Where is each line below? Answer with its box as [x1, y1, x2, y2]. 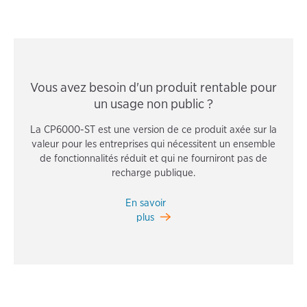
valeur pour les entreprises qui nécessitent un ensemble [32, 138, 275, 151]
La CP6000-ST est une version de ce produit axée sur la [30, 123, 277, 136]
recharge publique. [112, 167, 195, 180]
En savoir [125, 197, 166, 210]
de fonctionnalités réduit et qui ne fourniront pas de [40, 152, 267, 165]
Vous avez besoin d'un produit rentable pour [30, 79, 277, 96]
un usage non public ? [94, 96, 213, 112]
